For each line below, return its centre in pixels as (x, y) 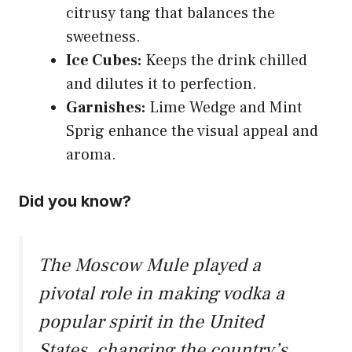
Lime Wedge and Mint (224, 107)
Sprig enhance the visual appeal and (192, 131)
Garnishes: (106, 107)
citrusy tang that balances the (170, 13)
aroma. (91, 154)
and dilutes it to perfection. (161, 84)
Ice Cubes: (104, 60)
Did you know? (75, 201)
